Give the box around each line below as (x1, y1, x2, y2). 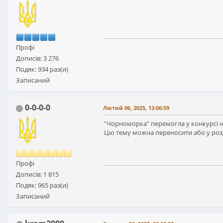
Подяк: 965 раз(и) (16, 181, 68, 190)
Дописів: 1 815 (16, 170, 59, 179)
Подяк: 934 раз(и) (16, 65, 68, 74)
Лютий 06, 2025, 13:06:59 (103, 104, 169, 112)
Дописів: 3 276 (16, 54, 59, 63)
